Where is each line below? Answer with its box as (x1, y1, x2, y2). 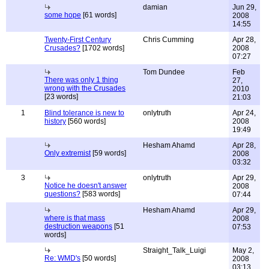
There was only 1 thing (44, 76, 118, 84)
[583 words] (80, 190, 120, 198)
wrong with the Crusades (44, 84, 125, 92)
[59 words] (91, 149, 126, 157)
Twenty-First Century (44, 35, 111, 44)
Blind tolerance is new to (44, 109, 124, 117)
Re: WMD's (44, 254, 80, 262)
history (44, 117, 66, 125)
